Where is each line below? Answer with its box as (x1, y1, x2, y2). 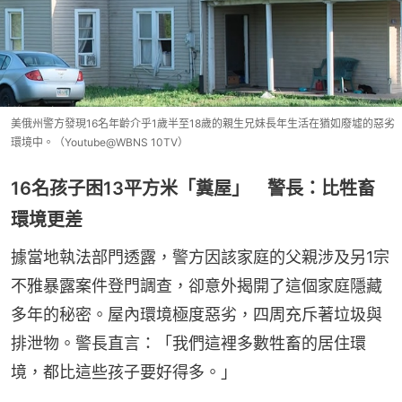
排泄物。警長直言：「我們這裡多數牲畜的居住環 (11, 334, 366, 354)
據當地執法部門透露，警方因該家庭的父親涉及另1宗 (11, 248, 389, 267)
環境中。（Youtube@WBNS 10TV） (11, 135, 188, 150)
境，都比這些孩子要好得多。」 (11, 363, 237, 382)
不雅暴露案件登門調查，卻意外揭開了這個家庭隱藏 (11, 276, 382, 296)
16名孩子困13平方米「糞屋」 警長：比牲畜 (11, 178, 375, 200)
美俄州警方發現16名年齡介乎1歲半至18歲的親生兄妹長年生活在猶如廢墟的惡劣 (11, 117, 395, 131)
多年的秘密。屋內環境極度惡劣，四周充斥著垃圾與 (11, 305, 382, 325)
